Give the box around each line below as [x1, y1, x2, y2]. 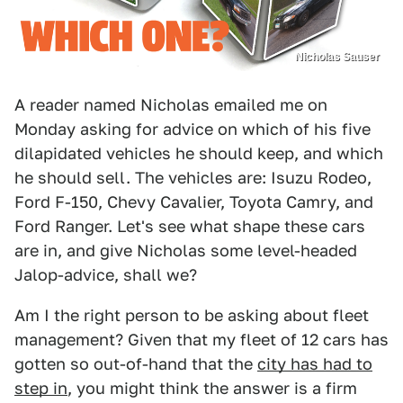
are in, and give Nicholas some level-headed [14, 240, 357, 260]
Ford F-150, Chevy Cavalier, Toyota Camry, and [14, 192, 373, 211]
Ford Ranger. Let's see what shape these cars [14, 216, 365, 236]
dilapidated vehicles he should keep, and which [14, 143, 383, 163]
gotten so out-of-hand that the [14, 354, 257, 373]
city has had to [257, 354, 372, 373]
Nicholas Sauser [295, 49, 380, 63]
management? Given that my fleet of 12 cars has [14, 329, 389, 349]
